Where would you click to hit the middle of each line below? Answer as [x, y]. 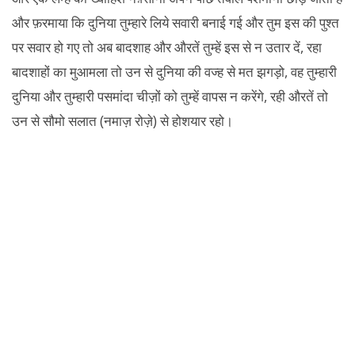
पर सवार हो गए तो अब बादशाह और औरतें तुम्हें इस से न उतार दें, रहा [167, 47]
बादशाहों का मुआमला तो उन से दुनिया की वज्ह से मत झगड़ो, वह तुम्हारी [174, 71]
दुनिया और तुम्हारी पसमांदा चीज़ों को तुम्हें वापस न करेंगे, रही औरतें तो [170, 96]
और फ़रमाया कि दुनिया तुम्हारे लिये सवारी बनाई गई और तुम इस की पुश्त [176, 22]
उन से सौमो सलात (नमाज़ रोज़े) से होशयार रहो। [122, 120]
